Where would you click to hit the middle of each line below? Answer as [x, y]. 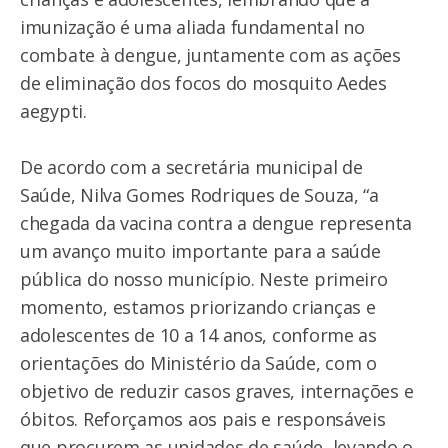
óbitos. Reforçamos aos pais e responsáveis [203, 418]
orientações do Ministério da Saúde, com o [198, 362]
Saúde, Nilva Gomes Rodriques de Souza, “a [199, 194]
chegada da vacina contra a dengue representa [216, 222]
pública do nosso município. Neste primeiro [204, 278]
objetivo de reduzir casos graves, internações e [217, 390]
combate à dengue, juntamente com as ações [210, 54]
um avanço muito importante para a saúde [200, 250]
